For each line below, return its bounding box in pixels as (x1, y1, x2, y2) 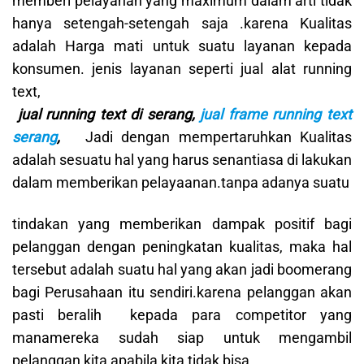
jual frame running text (200, 106, 353, 123)
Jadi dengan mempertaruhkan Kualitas (76, 128, 353, 146)
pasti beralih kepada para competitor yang (12, 305, 352, 323)
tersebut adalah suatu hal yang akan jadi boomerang (12, 260, 352, 278)
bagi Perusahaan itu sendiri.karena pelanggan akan (12, 283, 352, 301)
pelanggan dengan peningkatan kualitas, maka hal (12, 237, 352, 255)
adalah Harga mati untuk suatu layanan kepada (12, 37, 352, 55)
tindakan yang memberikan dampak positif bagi (12, 214, 352, 232)
